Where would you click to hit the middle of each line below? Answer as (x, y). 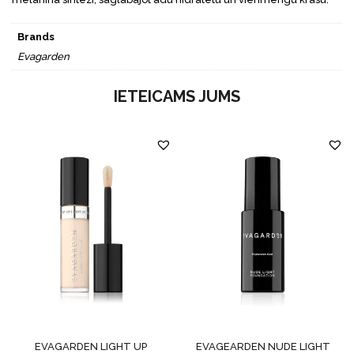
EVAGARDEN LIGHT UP (91, 346)
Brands (36, 36)
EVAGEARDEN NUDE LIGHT (263, 346)
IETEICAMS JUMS (177, 97)
